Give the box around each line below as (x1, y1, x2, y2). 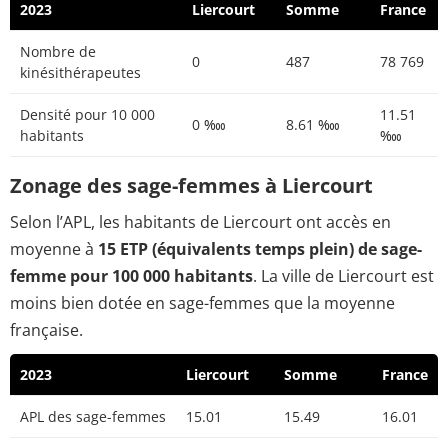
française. (10, 319, 83, 342)
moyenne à (10, 238, 98, 261)
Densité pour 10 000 (20, 104, 155, 124)
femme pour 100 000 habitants (10, 265, 253, 288)
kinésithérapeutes (20, 62, 141, 82)
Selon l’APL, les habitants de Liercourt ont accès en (10, 211, 391, 234)
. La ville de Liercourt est (253, 265, 434, 288)
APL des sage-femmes (20, 407, 166, 427)
